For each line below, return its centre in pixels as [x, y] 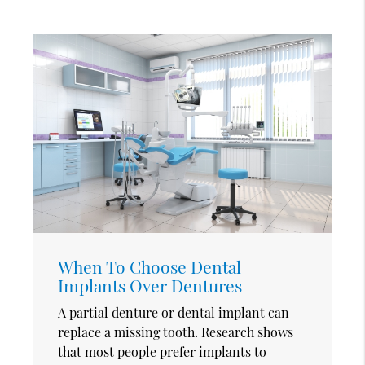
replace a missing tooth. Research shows [176, 332]
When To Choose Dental [150, 266]
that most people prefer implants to [163, 351]
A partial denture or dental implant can [174, 312]
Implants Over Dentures [150, 285]
